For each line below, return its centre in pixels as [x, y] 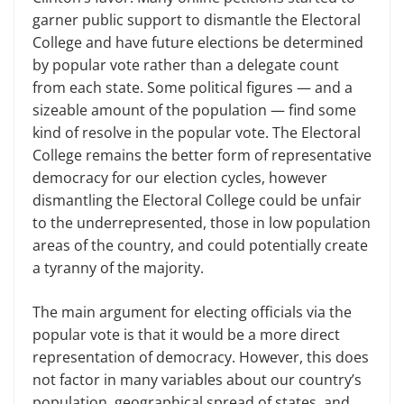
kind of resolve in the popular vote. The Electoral [197, 132]
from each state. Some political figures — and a [193, 87]
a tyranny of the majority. [118, 267]
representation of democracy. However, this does [201, 357]
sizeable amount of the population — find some [194, 110]
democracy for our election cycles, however [180, 177]
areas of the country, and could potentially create [200, 245]
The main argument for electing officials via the [192, 312]
